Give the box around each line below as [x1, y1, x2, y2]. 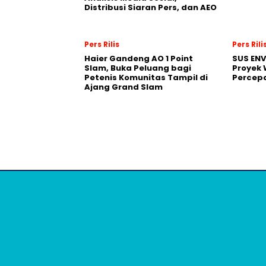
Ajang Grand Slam [84, 81, 163, 93]
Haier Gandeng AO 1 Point [84, 52, 193, 64]
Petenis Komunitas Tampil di [84, 71, 208, 83]
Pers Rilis [84, 39, 119, 49]
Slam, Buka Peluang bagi [84, 62, 191, 74]
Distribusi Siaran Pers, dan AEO [84, 1, 217, 13]
